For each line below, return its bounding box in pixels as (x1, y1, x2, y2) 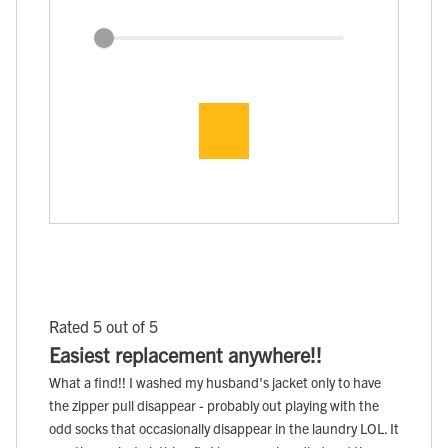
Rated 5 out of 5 (49, 315, 158, 336)
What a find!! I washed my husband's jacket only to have (49, 372, 381, 391)
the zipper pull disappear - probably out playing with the (49, 395, 379, 414)
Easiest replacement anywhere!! (49, 341, 322, 367)
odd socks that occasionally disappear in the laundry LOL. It (49, 418, 399, 437)
